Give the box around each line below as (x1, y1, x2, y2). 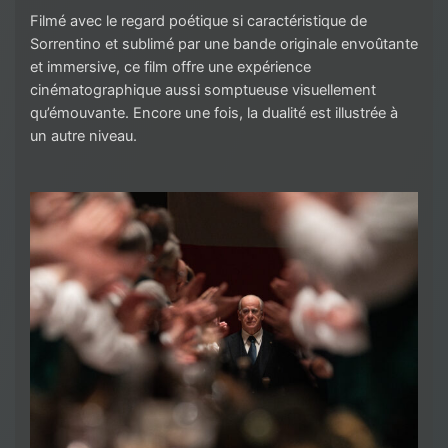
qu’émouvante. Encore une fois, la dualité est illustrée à (30, 103, 398, 122)
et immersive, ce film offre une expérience (30, 57, 311, 76)
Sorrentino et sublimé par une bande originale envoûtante (30, 34, 418, 53)
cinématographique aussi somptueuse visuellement (30, 80, 376, 99)
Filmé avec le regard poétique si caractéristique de (30, 11, 367, 30)
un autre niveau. (30, 126, 141, 145)
